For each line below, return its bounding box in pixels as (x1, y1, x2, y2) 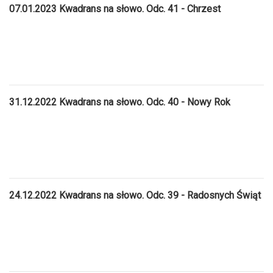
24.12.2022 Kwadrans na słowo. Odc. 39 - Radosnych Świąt (9, 189, 261, 201)
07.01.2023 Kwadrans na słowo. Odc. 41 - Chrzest (9, 2, 221, 15)
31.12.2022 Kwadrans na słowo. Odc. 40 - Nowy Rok (9, 96, 230, 108)
